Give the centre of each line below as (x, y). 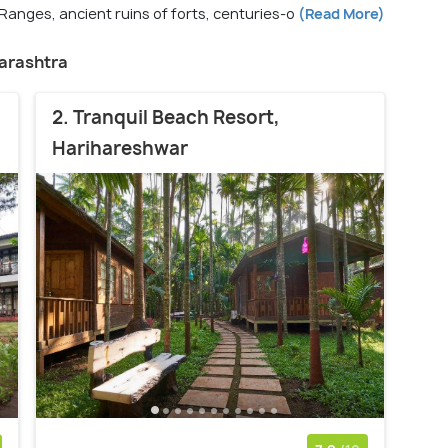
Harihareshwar (120, 149)
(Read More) (340, 14)
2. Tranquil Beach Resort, (166, 118)
